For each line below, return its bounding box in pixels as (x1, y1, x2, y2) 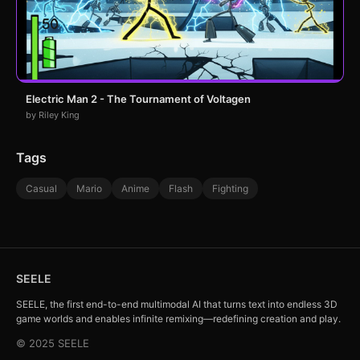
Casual (26, 182, 57, 194)
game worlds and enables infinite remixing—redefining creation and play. (16, 312, 341, 325)
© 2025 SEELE (16, 336, 89, 350)
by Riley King (26, 108, 80, 121)
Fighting (212, 182, 248, 194)
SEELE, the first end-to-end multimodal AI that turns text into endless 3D (16, 297, 337, 310)
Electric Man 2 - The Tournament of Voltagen (26, 92, 251, 105)
